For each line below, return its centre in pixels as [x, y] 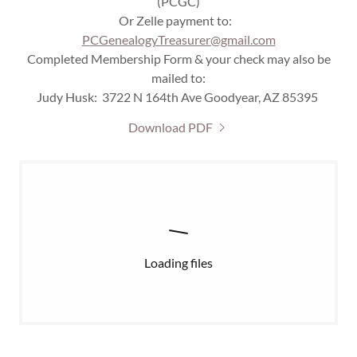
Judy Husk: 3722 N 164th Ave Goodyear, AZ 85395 [178, 97]
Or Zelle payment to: [178, 20]
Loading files [178, 263]
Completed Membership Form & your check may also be [178, 59]
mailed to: [178, 78]
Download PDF [171, 127]
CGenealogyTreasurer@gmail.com [182, 39]
